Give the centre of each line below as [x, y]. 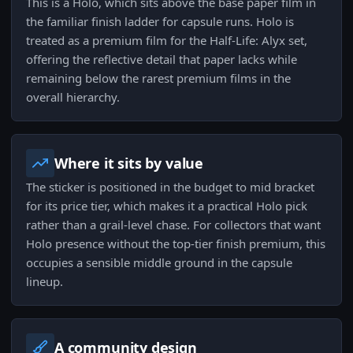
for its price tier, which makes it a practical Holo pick [167, 206]
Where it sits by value [129, 163]
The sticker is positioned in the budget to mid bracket [170, 187]
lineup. [45, 282]
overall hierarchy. [73, 97]
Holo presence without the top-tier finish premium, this [176, 244]
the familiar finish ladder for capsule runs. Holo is [160, 22]
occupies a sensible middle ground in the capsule [159, 263]
